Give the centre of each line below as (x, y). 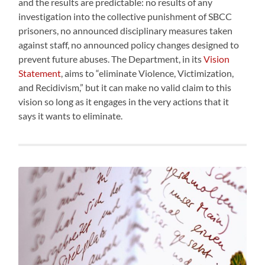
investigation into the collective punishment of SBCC (125, 16)
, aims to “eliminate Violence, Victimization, (148, 73)
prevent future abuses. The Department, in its (111, 59)
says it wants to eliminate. (72, 115)
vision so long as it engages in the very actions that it (124, 101)
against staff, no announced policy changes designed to (129, 44)
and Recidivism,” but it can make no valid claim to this (125, 87)
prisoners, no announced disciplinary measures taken (126, 30)
